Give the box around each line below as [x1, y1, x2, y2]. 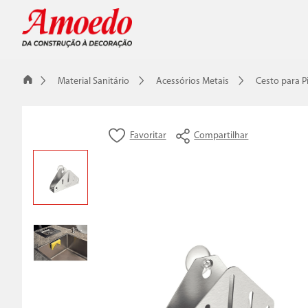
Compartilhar [194, 131, 249, 142]
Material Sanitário [58, 76, 129, 87]
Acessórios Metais [156, 76, 229, 87]
